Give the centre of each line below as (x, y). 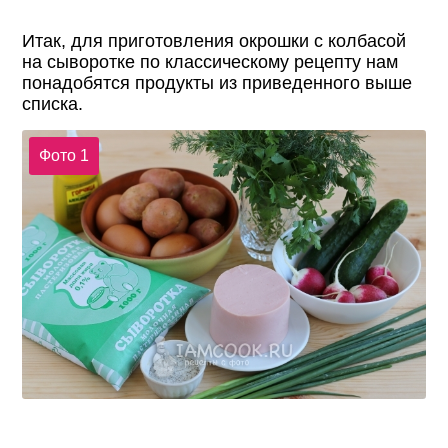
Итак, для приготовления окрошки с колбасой (214, 41)
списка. (53, 104)
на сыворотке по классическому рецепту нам (210, 62)
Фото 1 (63, 155)
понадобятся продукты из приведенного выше (217, 83)
